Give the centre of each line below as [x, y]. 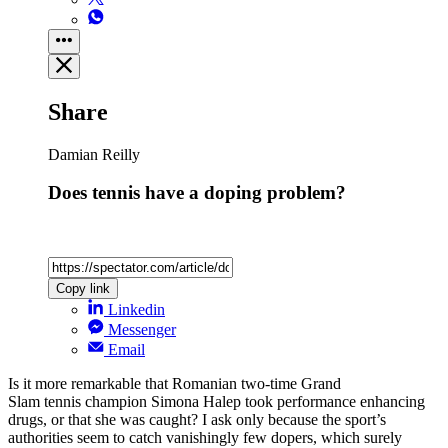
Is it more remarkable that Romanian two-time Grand [174, 384]
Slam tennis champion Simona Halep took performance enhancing [216, 402]
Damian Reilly [94, 154]
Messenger [142, 330]
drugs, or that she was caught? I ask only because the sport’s [197, 420]
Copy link [83, 289]
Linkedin [136, 310]
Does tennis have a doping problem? [197, 193]
